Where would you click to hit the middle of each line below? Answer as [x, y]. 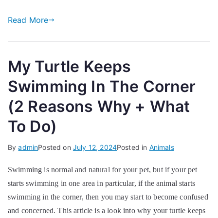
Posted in [133, 147]
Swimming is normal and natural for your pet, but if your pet [103, 170]
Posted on [55, 147]
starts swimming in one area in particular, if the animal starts [102, 183]
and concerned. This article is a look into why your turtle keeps [107, 210]
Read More [28, 20]
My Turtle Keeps [70, 66]
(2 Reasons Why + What [99, 106]
